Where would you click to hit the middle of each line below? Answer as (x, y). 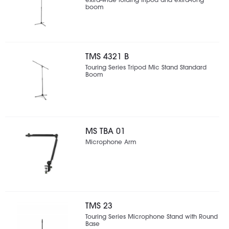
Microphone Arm (111, 143)
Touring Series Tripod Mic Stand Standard (146, 68)
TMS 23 (99, 207)
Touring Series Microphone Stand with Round (151, 217)
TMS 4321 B (107, 58)
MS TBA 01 (105, 132)
